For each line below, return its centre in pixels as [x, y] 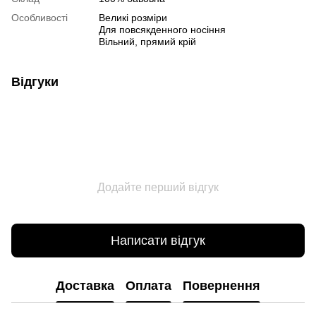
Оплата [148, 285]
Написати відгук [158, 240]
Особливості [39, 18]
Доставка [85, 285]
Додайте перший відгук [158, 188]
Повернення [221, 285]
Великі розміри [133, 18]
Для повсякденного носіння [162, 30]
